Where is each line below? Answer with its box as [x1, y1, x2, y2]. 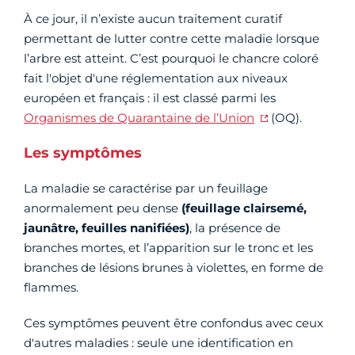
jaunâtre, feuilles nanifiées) [24, 220, 189, 236]
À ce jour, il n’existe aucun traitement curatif [24, 11, 282, 27]
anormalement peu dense [24, 200, 181, 216]
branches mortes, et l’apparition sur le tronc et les [24, 240, 313, 256]
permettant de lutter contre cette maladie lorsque [24, 31, 319, 47]
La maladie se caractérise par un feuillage [24, 181, 268, 197]
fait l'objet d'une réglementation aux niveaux [24, 71, 288, 86]
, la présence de [189, 220, 281, 236]
